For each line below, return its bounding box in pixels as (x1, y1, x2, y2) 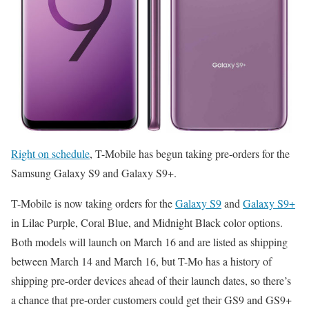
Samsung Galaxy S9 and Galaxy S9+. (11, 165, 177, 180)
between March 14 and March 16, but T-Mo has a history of (11, 253, 272, 268)
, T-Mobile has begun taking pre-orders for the (90, 146, 290, 161)
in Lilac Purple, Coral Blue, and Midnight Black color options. (11, 215, 283, 230)
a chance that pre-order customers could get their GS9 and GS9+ (11, 292, 292, 307)
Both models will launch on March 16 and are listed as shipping (11, 234, 288, 249)
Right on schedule (11, 146, 90, 161)
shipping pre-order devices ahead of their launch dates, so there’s (11, 272, 291, 288)
